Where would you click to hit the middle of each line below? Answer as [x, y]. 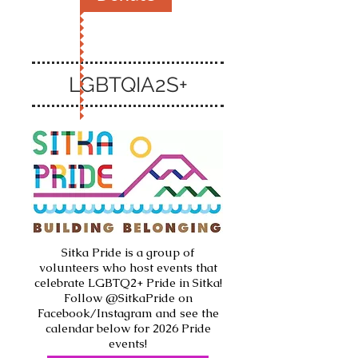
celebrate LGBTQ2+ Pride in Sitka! [128, 282]
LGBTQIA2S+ [128, 85]
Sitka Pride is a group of [128, 252]
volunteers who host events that [128, 267]
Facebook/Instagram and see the [128, 313]
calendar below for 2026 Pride [128, 328]
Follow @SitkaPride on [128, 298]
